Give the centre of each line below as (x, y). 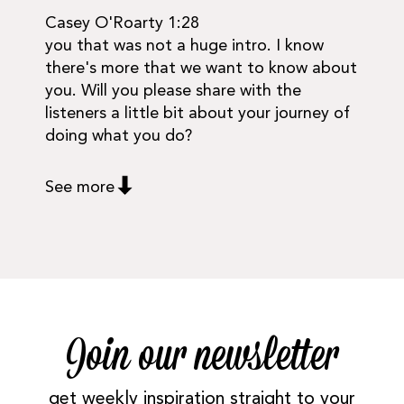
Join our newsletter (202, 360)
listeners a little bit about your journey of (197, 114)
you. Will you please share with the (173, 91)
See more (80, 188)
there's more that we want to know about (201, 69)
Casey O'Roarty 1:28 (122, 23)
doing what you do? (119, 136)
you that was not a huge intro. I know (184, 46)
